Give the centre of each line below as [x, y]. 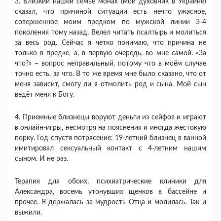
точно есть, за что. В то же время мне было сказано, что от [110, 74]
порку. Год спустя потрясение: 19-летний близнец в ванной [110, 138]
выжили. [28, 213]
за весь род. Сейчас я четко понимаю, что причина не [110, 43]
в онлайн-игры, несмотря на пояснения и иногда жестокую [110, 128]
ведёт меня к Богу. [45, 95]
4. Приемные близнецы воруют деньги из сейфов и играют [110, 118]
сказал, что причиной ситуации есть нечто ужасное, [110, 12]
